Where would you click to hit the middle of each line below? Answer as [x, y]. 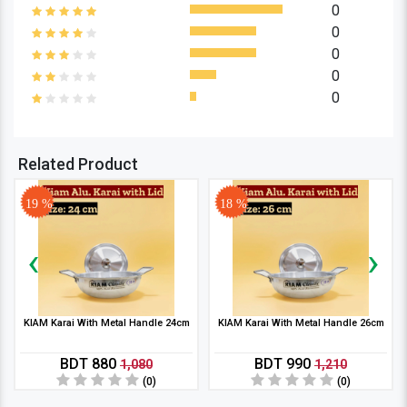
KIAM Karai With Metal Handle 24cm [106, 323]
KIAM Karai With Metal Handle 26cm [301, 323]
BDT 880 [90, 364]
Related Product [78, 164]
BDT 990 [284, 364]
